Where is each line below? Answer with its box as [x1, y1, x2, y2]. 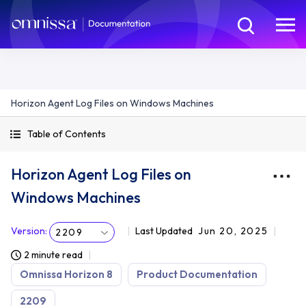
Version [11, 225, 45, 237]
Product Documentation [137, 268, 258, 281]
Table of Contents [27, 128, 106, 140]
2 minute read [24, 249, 83, 261]
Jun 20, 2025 [198, 225, 268, 237]
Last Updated [135, 225, 193, 237]
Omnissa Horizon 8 [20, 268, 113, 281]
